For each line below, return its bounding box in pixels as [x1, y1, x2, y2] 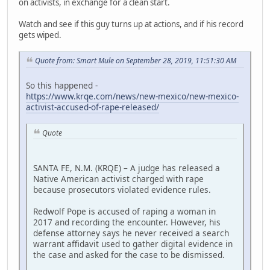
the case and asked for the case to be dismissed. [33, 249, 225, 261]
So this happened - [26, 79, 98, 91]
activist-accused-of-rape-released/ [26, 101, 159, 113]
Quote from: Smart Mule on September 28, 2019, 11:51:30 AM [35, 55, 236, 66]
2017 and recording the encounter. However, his [33, 216, 221, 228]
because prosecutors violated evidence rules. [33, 184, 211, 196]
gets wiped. [19, 29, 61, 40]
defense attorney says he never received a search [33, 227, 229, 239]
